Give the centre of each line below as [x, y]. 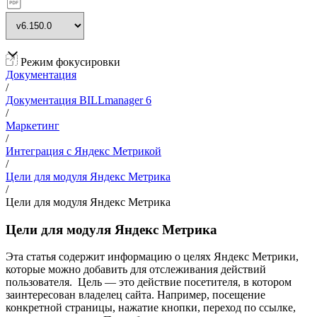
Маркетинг [33, 126]
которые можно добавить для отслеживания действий [136, 270]
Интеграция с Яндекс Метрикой [83, 151]
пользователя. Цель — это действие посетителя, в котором [149, 282]
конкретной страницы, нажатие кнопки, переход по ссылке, [151, 308]
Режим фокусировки [69, 62]
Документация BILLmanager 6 [79, 100]
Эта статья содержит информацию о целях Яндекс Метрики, [152, 257]
